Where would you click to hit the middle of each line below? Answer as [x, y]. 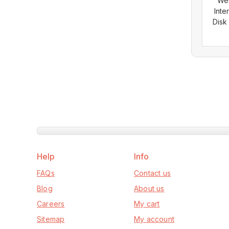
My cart [147, 204]
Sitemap [51, 219]
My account [154, 219]
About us [149, 189]
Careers [51, 204]
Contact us [152, 173]
